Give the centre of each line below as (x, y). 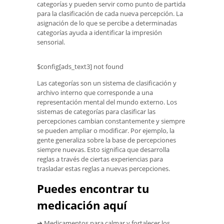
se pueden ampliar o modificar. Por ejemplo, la (106, 131)
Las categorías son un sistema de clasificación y (107, 83)
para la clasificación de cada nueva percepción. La (110, 13)
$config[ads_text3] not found (80, 66)
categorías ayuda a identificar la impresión (99, 32)
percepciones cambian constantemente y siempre (111, 121)
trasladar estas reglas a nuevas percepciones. (103, 169)
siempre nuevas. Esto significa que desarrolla (103, 150)
